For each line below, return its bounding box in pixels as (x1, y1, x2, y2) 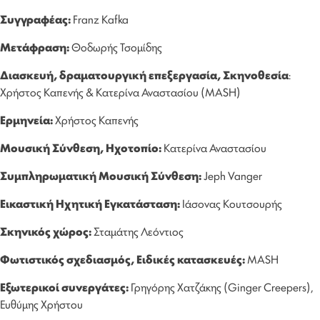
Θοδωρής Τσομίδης (69, 38, 164, 55)
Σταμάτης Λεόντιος (91, 222, 184, 239)
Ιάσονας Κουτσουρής (180, 194, 286, 211)
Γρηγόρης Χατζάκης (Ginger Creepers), (129, 278, 314, 295)
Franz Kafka (71, 10, 131, 27)
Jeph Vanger (201, 166, 262, 184)
